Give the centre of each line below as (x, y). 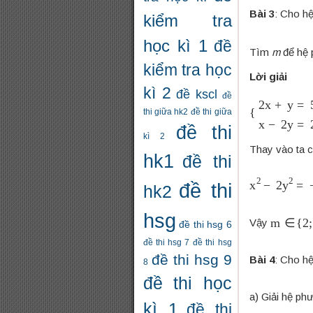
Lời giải (268, 77)
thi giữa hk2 (166, 112)
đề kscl (196, 94)
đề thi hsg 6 (205, 224)
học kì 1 (176, 46)
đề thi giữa (211, 112)
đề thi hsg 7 (167, 242)
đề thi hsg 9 (191, 260)
